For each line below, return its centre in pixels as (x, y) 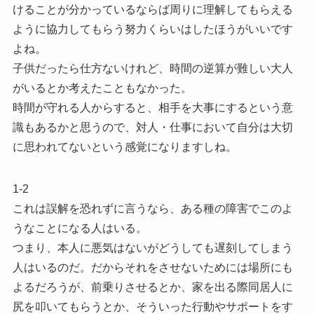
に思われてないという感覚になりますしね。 (124, 146)
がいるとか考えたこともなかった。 (102, 88)
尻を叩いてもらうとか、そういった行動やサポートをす (152, 306)
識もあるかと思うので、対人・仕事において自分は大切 (152, 127)
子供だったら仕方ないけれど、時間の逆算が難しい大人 (152, 68)
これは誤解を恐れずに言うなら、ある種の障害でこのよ (152, 208)
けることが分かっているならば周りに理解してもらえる (152, 9)
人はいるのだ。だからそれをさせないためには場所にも (152, 267)
